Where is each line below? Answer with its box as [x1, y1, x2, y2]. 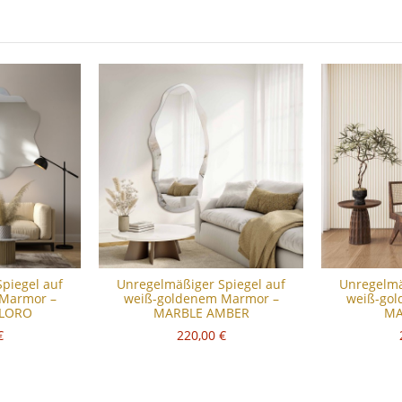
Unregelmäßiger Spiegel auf [117, 275, 285, 293]
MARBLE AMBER [153, 303, 249, 321]
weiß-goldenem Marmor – [123, 289, 279, 307]
